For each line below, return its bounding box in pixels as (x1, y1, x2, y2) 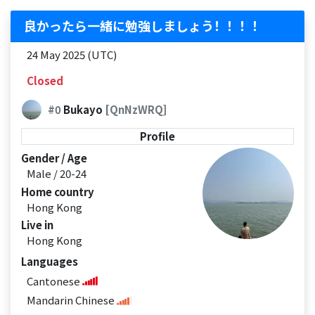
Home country (21, 184, 94, 199)
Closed (26, 73, 63, 88)
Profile (140, 129, 175, 144)
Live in (21, 217, 53, 233)
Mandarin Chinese (26, 292, 117, 307)
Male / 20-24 (26, 165, 86, 181)
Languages (21, 253, 78, 269)
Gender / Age (21, 150, 87, 165)
